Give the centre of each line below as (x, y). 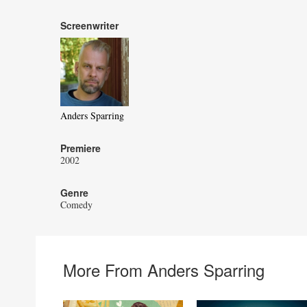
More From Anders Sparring (164, 270)
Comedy (76, 205)
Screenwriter (89, 26)
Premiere (81, 148)
